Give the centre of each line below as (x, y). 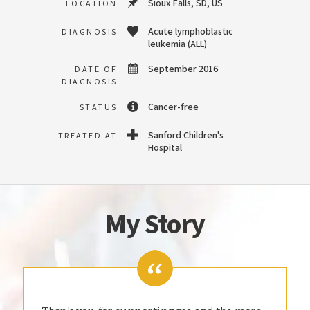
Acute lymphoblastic (191, 32)
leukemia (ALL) (177, 44)
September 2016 (183, 69)
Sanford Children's (186, 136)
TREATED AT (88, 136)
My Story (155, 225)
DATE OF (96, 70)
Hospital (165, 148)
